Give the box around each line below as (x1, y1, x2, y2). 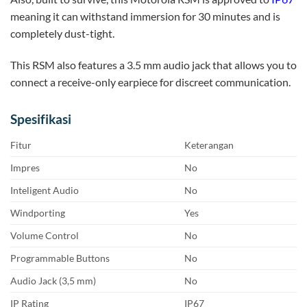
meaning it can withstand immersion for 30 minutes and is (10, 9, 280, 23)
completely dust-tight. (10, 26, 114, 40)
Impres (10, 162, 40, 174)
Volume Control (10, 230, 79, 242)
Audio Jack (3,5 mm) (10, 275, 96, 287)
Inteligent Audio (10, 184, 79, 197)
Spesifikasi (10, 111, 71, 127)
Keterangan (184, 139, 234, 151)
